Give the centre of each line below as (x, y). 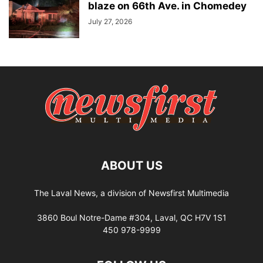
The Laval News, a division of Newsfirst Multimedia (131, 193)
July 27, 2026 (110, 21)
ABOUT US (131, 165)
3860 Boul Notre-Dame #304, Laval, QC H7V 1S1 (131, 217)
